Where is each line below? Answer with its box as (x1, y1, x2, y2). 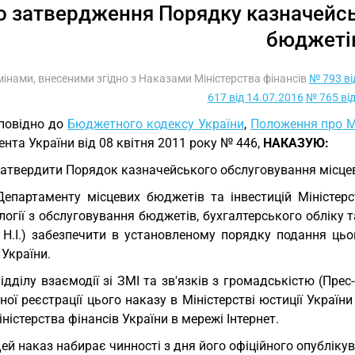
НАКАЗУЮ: (263, 136, 329, 151)
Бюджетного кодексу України (67, 116, 244, 132)
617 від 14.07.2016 (207, 91, 303, 104)
